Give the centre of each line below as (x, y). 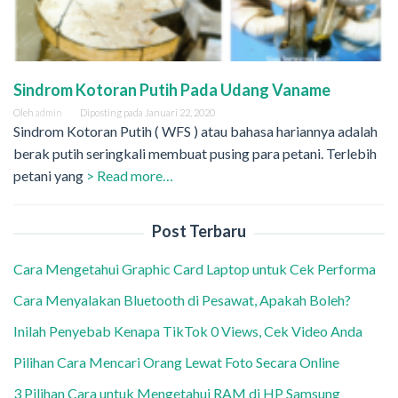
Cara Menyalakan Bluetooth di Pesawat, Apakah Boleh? (185, 300)
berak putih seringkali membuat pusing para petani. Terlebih (195, 154)
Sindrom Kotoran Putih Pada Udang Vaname (172, 90)
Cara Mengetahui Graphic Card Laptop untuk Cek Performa (196, 269)
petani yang (50, 176)
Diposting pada (112, 113)
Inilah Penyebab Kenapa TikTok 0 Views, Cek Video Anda (188, 331)
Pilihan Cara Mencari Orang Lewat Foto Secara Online (178, 362)
